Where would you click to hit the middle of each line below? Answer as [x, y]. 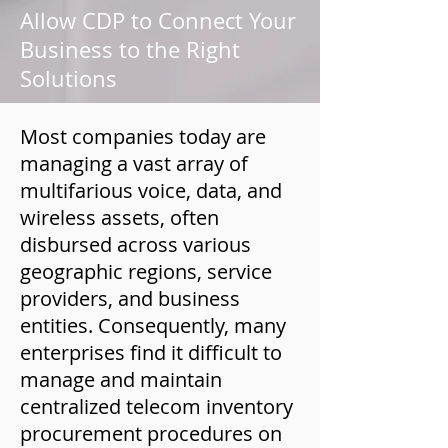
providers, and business [130, 298]
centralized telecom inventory [156, 406]
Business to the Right [130, 49]
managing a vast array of [134, 163]
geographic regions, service [146, 271]
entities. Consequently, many [153, 325]
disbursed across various [135, 244]
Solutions [68, 78]
